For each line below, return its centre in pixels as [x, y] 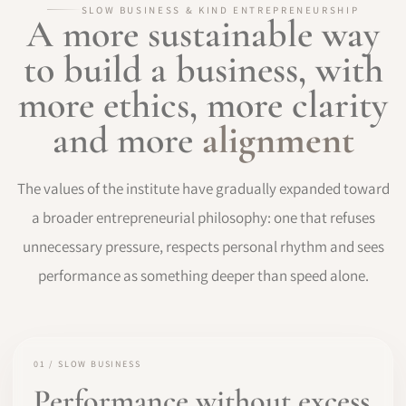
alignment [278, 140]
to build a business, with [203, 69]
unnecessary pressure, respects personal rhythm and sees [203, 246]
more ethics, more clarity [203, 104]
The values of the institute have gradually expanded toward [203, 188]
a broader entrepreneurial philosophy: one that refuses [203, 217]
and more [127, 140]
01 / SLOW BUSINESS [87, 363]
